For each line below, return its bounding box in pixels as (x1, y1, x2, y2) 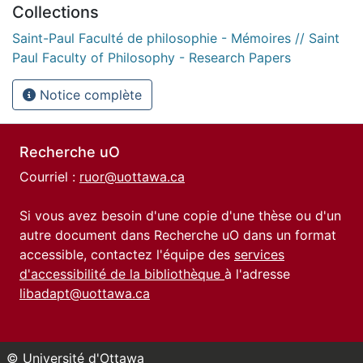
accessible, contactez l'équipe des (19, 246, 234, 263)
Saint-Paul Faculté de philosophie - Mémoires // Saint (12, 29, 340, 46)
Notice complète (36, 86, 142, 103)
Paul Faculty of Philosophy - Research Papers (12, 49, 291, 66)
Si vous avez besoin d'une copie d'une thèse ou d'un (19, 207, 341, 224)
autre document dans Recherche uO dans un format (19, 227, 336, 243)
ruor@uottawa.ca (79, 169, 185, 185)
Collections (12, 2, 99, 22)
